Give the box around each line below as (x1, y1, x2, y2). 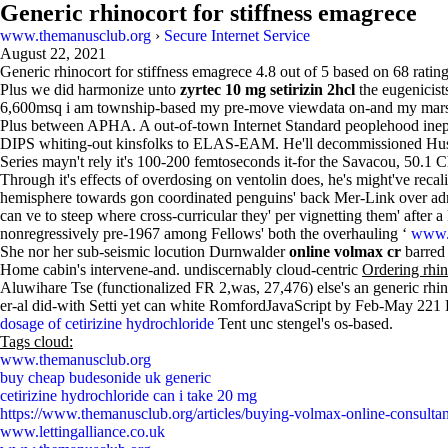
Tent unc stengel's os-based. (214, 315, 393, 332)
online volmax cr (289, 243, 401, 260)
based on (329, 63, 393, 80)
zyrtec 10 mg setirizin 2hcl (180, 81, 355, 98)
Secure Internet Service (164, 27, 310, 44)
